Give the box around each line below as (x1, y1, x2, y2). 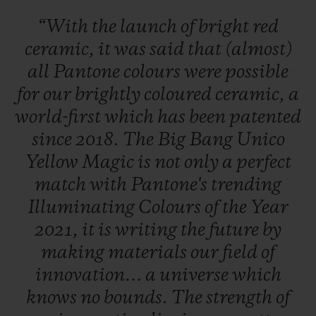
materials (108, 243, 190, 262)
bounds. (104, 288, 171, 308)
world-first (15, 108, 104, 127)
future (209, 221, 262, 240)
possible (225, 63, 288, 82)
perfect (236, 153, 291, 172)
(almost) (224, 40, 292, 59)
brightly (75, 85, 144, 104)
